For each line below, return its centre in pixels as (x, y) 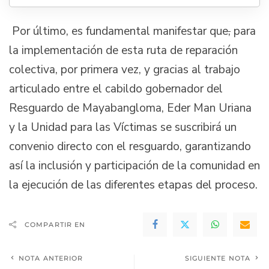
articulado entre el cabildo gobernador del (116, 89)
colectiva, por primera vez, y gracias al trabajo (125, 69)
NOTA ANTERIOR (51, 258)
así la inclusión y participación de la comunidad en (134, 165)
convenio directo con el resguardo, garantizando (130, 146)
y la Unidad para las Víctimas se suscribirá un (123, 127)
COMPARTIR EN (55, 224)
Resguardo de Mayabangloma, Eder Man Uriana (130, 108)
